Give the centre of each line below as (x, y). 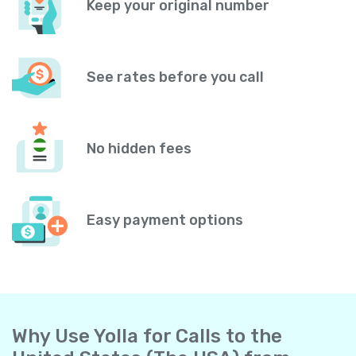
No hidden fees (139, 149)
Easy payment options (165, 221)
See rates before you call (175, 77)
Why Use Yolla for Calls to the (147, 336)
